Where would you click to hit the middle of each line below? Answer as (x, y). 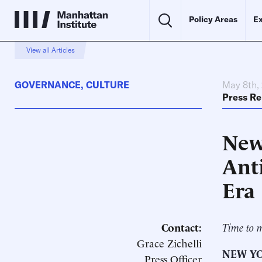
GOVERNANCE (48, 85)
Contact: (182, 227)
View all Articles (51, 50)
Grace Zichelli (169, 242)
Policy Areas (213, 19)
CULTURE (108, 85)
